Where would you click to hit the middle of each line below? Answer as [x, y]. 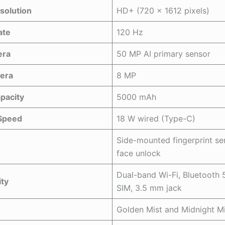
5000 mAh [136, 97]
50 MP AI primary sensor [163, 53]
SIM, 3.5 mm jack [149, 188]
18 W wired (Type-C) [156, 118]
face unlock [139, 153]
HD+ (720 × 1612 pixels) [163, 10]
